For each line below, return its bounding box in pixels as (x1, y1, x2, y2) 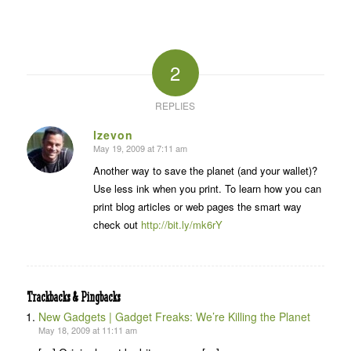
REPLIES (155, 99, 196, 113)
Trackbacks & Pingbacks (26, 289, 120, 306)
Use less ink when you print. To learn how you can (92, 181, 321, 197)
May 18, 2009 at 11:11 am (38, 324, 137, 337)
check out (92, 217, 141, 233)
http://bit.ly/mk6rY (140, 217, 223, 233)
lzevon (92, 127, 133, 143)
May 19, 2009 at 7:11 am (92, 142, 187, 155)
